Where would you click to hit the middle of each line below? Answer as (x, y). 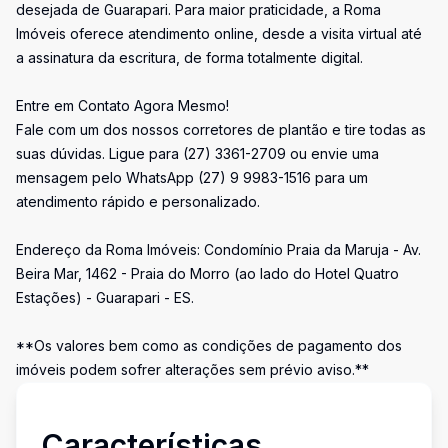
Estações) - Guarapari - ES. (105, 297)
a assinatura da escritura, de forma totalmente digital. (189, 57)
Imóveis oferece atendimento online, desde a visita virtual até (219, 33)
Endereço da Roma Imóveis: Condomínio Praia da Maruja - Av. (218, 249)
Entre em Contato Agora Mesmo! (122, 105)
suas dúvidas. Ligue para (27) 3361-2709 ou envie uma (197, 153)
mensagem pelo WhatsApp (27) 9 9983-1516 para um (192, 177)
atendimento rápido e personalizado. (138, 201)
